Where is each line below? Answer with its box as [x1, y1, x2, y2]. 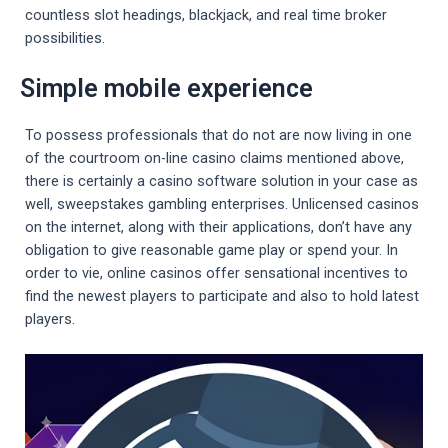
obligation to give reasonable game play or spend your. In [25, 241, 398, 260]
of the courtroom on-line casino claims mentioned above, [25, 149, 404, 168]
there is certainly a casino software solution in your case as [25, 172, 418, 191]
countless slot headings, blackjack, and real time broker [25, 5, 387, 24]
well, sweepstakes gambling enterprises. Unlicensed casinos [25, 195, 419, 214]
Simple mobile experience [20, 74, 313, 104]
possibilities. [25, 28, 105, 47]
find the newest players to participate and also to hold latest [25, 287, 419, 306]
